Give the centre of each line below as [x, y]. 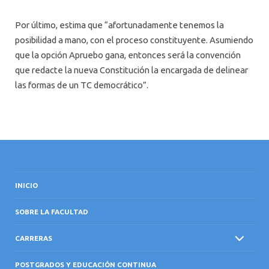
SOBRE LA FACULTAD [52, 212]
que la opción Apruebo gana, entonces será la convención [128, 55]
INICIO [26, 185]
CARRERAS [34, 238]
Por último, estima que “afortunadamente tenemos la [119, 25]
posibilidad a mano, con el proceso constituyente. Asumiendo [134, 40]
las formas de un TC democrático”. [82, 85]
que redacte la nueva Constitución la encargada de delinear [131, 70]
